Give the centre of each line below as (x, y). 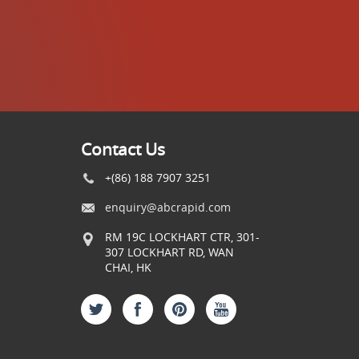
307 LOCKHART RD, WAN (169, 252)
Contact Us (123, 149)
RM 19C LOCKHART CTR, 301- (182, 237)
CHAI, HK (128, 267)
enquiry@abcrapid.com (167, 207)
